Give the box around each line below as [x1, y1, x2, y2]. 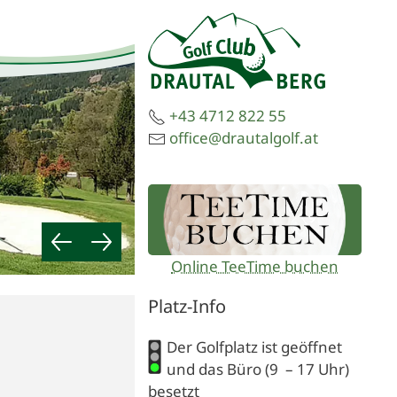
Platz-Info [148, 294, 227, 319]
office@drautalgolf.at [169, 127, 319, 148]
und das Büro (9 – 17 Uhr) [167, 359, 350, 380]
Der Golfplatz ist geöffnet [167, 337, 343, 358]
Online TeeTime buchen [171, 256, 339, 277]
